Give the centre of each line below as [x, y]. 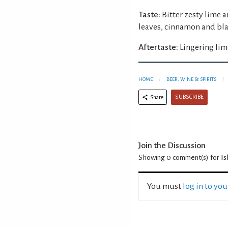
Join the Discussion [172, 145]
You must [165, 186]
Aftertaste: [158, 47]
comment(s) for [196, 157]
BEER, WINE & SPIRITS [191, 79]
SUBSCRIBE [189, 97]
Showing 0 [155, 157]
